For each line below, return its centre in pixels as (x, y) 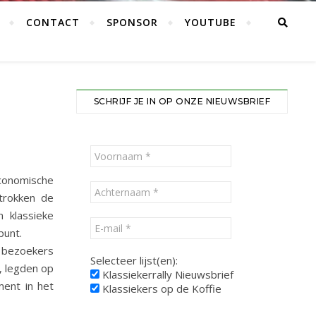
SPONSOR (132, 22)
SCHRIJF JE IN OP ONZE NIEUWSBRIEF (182, 101)
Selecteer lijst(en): (134, 260)
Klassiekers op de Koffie (160, 288)
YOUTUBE (211, 22)
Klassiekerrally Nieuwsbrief (166, 274)
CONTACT (53, 22)
